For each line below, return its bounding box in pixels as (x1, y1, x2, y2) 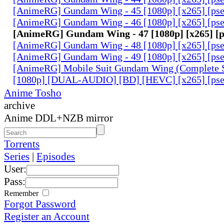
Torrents (4, 137, 39, 150)
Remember (4, 188, 40, 197)
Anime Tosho (4, 86, 61, 99)
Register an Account (4, 210, 89, 222)
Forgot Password (4, 197, 76, 210)
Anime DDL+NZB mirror (4, 111, 113, 124)
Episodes (36, 150, 75, 162)
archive (4, 99, 35, 111)
